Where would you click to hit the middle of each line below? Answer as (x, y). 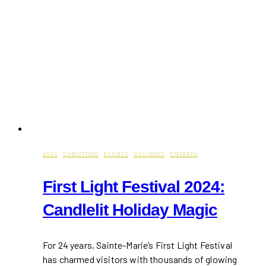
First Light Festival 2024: (134, 186)
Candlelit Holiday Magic (130, 210)
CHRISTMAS (81, 153)
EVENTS (116, 153)
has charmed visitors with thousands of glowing (140, 259)
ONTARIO (184, 153)
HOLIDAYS (149, 153)
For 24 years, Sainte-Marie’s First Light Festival (137, 245)
